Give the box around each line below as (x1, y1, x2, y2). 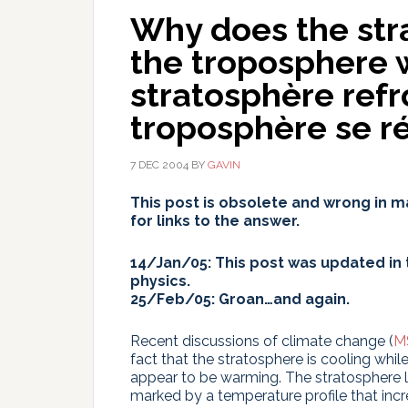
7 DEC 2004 (130, 158, 189, 171)
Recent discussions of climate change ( (130, 332, 393, 350)
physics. (130, 272, 190, 290)
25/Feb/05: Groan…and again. (130, 291, 350, 308)
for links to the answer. (130, 212, 300, 229)
